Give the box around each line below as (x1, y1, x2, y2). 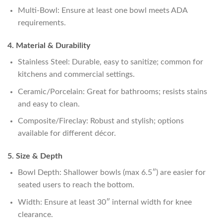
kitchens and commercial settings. (17, 70, 135, 79)
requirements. (17, 19, 66, 27)
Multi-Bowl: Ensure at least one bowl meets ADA (17, 6, 187, 15)
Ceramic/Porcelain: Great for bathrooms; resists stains (17, 87, 207, 96)
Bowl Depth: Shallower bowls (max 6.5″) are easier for (17, 168, 206, 177)
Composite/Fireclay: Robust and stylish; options (17, 117, 184, 125)
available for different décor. (17, 129, 116, 138)
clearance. (17, 210, 53, 219)
